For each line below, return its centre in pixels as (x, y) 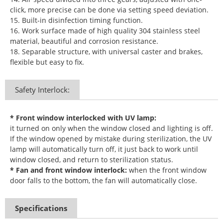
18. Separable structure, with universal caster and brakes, (106, 52)
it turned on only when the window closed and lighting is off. (111, 128)
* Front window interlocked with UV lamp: (84, 118)
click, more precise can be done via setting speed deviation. (109, 10)
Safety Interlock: (42, 90)
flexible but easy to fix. (47, 62)
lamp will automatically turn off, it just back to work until (104, 149)
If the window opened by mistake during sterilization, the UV (111, 139)
